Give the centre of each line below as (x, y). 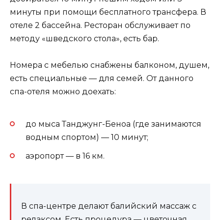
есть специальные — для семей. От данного (102, 79)
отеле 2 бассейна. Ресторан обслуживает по (100, 26)
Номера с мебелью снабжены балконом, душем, (110, 65)
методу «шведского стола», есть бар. (84, 39)
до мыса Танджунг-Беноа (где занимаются (113, 124)
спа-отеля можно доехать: (63, 92)
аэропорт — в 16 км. (65, 156)
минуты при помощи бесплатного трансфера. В (108, 12)
